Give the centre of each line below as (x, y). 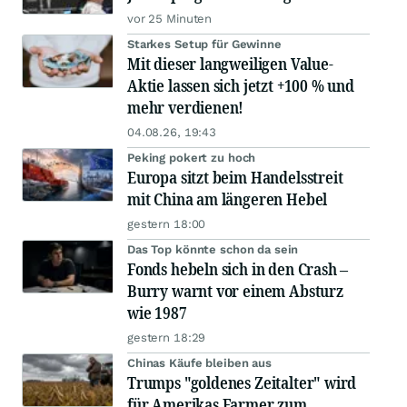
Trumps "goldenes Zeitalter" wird (242, 383)
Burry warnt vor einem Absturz (235, 291)
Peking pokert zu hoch (192, 158)
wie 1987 (157, 313)
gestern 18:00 (167, 224)
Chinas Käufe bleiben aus (199, 363)
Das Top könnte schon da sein (213, 250)
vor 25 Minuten (170, 19)
